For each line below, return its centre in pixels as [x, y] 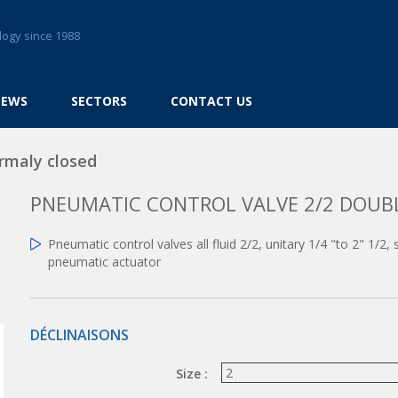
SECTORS [99, 101]
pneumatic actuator [104, 262]
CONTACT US [211, 101]
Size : [192, 373]
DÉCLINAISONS [80, 335]
